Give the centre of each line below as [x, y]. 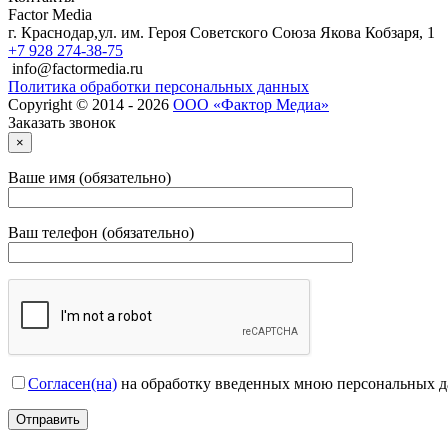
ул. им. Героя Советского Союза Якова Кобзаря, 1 [266, 32]
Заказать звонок [62, 122]
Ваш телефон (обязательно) [101, 232]
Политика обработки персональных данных [158, 86]
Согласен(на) [72, 383]
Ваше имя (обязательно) [89, 177]
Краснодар [57, 32]
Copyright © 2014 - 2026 [90, 104]
